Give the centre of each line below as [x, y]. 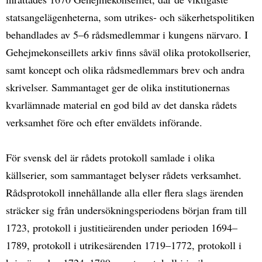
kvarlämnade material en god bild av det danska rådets [121, 104]
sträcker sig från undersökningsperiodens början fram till [126, 210]
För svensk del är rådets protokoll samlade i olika [110, 157]
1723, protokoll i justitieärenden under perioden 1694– [122, 227]
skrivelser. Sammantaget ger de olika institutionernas [118, 87]
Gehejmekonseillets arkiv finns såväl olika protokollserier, [128, 52]
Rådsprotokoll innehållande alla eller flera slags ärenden [125, 192]
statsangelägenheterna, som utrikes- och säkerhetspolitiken [130, 17]
